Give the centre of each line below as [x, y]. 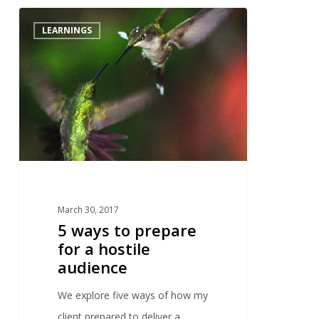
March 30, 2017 [89, 210]
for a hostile [104, 249]
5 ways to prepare [127, 230]
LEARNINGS [67, 30]
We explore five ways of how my [133, 296]
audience [93, 267]
